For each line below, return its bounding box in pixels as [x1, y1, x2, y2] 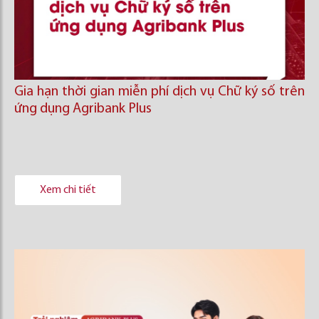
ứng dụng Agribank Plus [14, 102, 152, 116]
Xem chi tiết [40, 184, 96, 196]
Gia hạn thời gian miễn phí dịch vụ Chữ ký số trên [14, 85, 305, 99]
